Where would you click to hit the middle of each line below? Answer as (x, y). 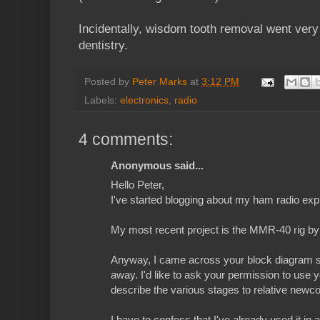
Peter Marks (160, 81)
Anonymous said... (157, 166)
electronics (144, 101)
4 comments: (126, 140)
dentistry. (103, 46)
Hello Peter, (137, 185)
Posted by (108, 81)
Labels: (102, 101)
